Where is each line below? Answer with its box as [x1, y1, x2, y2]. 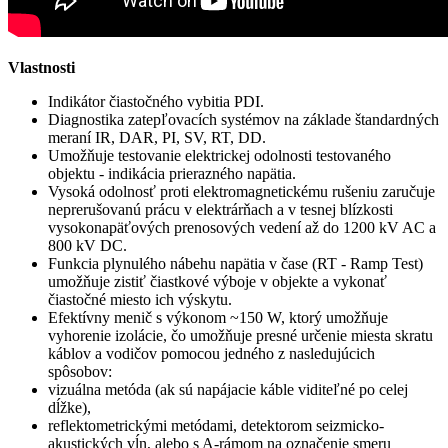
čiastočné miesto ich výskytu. [48, 291, 232, 309]
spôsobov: [48, 363, 112, 381]
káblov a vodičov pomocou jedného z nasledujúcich [48, 345, 375, 363]
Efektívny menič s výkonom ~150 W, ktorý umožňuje [48, 309, 388, 327]
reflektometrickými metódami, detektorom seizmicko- [48, 417, 384, 435]
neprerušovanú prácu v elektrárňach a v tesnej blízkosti [48, 201, 393, 219]
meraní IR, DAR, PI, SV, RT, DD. [48, 129, 266, 147]
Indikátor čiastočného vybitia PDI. [48, 93, 264, 111]
